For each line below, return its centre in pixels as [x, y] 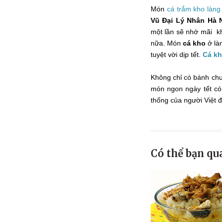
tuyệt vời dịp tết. [177, 54]
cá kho [194, 43]
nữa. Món [167, 43]
